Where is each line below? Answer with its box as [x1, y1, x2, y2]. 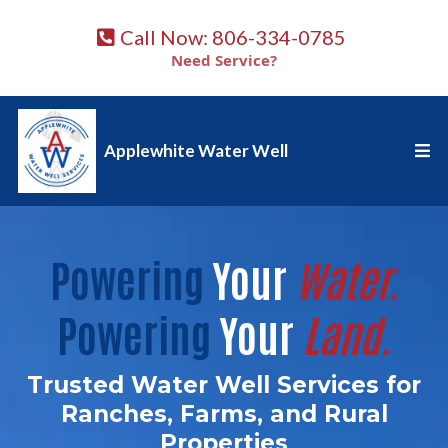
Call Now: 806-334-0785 [120, 25, 346, 49]
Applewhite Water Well [104, 139, 288, 161]
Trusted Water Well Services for [27, 370, 421, 399]
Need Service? [171, 50, 277, 70]
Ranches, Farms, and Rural [60, 399, 388, 428]
